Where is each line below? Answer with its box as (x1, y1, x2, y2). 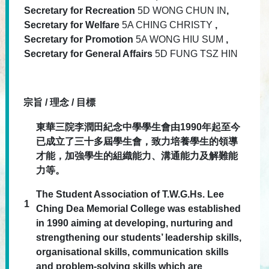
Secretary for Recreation (24, 5, 138, 16)
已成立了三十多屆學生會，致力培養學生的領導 (36, 136, 238, 147)
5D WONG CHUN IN (138, 5, 226, 16)
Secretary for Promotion (24, 34, 136, 44)
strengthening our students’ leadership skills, (36, 232, 241, 243)
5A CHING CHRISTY (122, 20, 215, 30)
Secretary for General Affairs (24, 49, 155, 59)
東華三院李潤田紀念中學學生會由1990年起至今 (36, 122, 240, 132)
